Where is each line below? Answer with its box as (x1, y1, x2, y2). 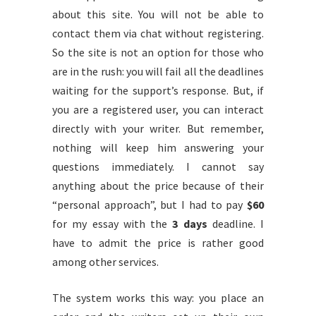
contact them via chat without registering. (52, 26, 264, 40)
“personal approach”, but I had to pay (52, 197, 247, 212)
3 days (172, 217, 207, 231)
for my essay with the (52, 217, 173, 231)
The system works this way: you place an (52, 291, 264, 305)
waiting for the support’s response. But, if (52, 83, 264, 97)
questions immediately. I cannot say (52, 159, 264, 174)
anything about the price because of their (52, 178, 264, 193)
